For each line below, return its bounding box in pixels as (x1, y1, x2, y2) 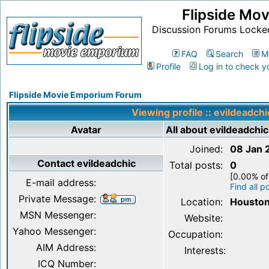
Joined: (190, 143, 226, 155)
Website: (184, 212, 226, 224)
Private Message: (19, 193, 96, 205)
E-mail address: (26, 177, 96, 189)
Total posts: (169, 159, 226, 171)
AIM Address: (36, 241, 96, 253)
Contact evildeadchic (37, 157, 136, 169)
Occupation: (168, 228, 226, 240)
